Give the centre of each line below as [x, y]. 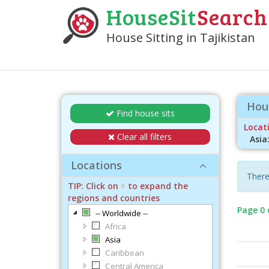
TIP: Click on [93, 186]
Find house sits [145, 113]
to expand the [158, 186]
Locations [96, 165]
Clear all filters [145, 137]
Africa [116, 226]
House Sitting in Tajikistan [181, 38]
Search [232, 17]
